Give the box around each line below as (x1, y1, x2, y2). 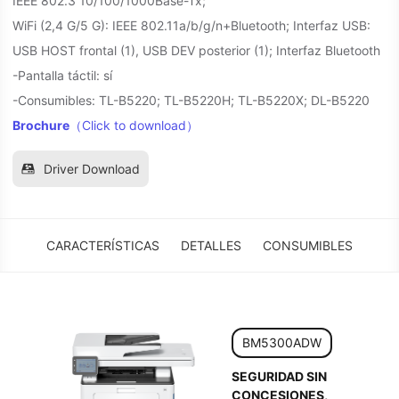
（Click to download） (69, 118, 199, 133)
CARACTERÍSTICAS (46, 238, 159, 253)
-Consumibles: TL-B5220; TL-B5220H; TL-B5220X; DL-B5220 (12, 93, 370, 108)
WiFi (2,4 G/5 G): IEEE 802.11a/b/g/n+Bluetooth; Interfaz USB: (12, 18, 370, 33)
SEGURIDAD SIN (232, 368, 328, 384)
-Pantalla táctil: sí (12, 68, 112, 83)
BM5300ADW (242, 334, 322, 350)
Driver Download (44, 161, 140, 176)
